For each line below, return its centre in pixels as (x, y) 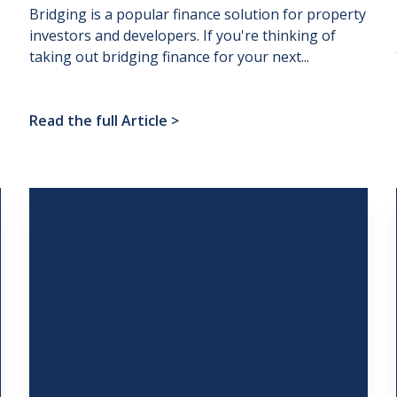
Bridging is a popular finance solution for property (198, 15)
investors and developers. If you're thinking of (183, 36)
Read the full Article (99, 121)
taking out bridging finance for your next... (170, 57)
